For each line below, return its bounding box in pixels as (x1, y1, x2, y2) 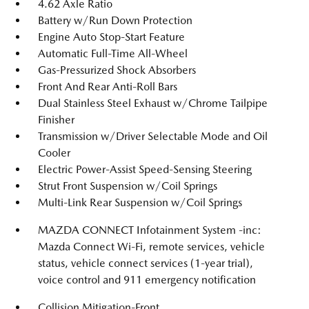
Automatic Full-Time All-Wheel (38, 47, 188, 60)
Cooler (38, 146, 70, 159)
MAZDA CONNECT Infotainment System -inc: (38, 223, 261, 237)
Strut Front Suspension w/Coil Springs (38, 179, 217, 192)
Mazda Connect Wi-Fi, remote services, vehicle (38, 240, 265, 253)
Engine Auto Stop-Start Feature (38, 30, 185, 43)
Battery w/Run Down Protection (38, 14, 192, 27)
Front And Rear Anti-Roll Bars (38, 80, 177, 93)
